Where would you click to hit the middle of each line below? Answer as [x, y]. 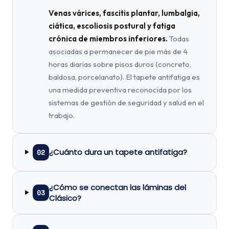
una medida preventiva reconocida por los [120, 89]
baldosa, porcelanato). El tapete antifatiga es [124, 77]
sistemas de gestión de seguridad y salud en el [126, 102]
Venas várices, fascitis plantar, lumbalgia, [124, 13]
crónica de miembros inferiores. [108, 38]
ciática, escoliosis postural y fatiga [112, 26]
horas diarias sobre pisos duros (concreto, [120, 64]
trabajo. [62, 115]
